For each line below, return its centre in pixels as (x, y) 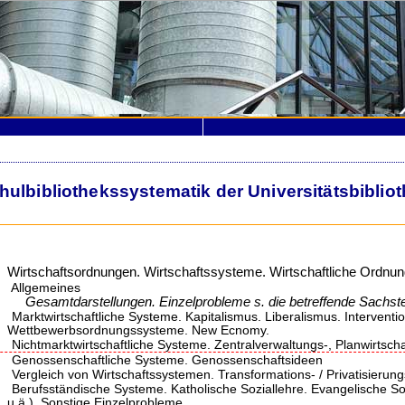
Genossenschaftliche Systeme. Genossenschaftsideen (165, 360)
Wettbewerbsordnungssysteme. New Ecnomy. (138, 330)
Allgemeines (44, 287)
